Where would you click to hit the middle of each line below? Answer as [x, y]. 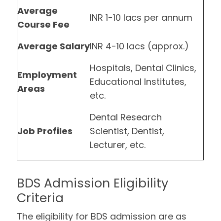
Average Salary [54, 46]
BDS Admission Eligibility [93, 183]
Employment [47, 75]
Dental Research [126, 117]
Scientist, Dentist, [127, 131]
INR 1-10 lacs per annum [141, 18]
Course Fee [44, 24]
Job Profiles [45, 131]
